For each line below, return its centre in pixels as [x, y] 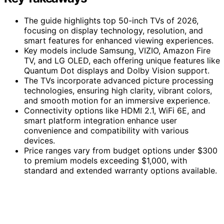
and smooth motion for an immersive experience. [117, 100]
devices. [39, 140]
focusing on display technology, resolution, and [113, 30]
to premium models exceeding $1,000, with [105, 160]
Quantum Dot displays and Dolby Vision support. [117, 70]
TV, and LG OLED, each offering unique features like [122, 60]
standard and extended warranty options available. [120, 170]
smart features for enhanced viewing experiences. [119, 40]
